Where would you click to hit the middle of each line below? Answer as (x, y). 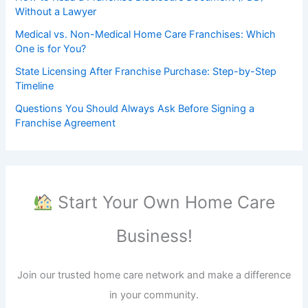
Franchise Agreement (66, 123)
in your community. (154, 295)
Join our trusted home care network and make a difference (154, 275)
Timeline (35, 86)
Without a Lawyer (56, 12)
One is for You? (51, 49)
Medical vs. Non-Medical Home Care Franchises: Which (146, 35)
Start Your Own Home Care (164, 202)
